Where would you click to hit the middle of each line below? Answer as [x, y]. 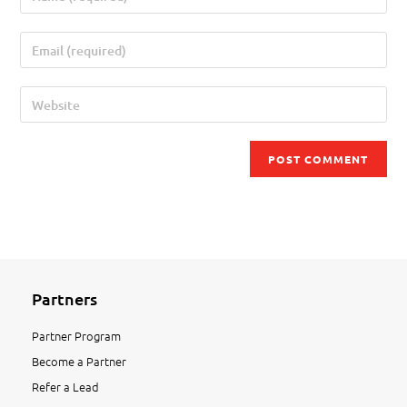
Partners [65, 299]
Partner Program [76, 336]
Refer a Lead [65, 387]
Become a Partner [79, 362]
